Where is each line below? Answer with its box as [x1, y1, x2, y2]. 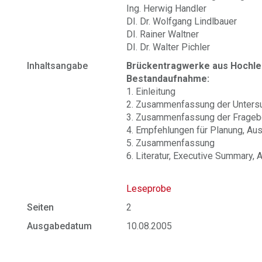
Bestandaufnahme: [126, 73, 210, 84]
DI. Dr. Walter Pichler [126, 42, 211, 53]
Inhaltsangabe [27, 60, 88, 71]
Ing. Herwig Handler [126, 3, 207, 14]
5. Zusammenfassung [126, 137, 215, 149]
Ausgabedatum [27, 220, 92, 232]
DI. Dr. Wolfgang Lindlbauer [126, 16, 237, 27]
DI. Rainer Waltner [126, 29, 199, 40]
